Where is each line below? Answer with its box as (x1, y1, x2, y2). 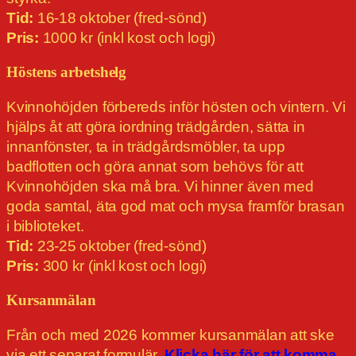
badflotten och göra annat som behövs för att (6, 158, 304, 176)
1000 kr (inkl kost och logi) (38, 29, 215, 47)
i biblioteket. (6, 218, 84, 235)
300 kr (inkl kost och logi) (38, 257, 207, 275)
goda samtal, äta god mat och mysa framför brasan (6, 198, 345, 215)
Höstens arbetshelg (6, 64, 127, 81)
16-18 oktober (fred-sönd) (33, 10, 207, 27)
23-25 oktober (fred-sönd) (33, 238, 207, 255)
